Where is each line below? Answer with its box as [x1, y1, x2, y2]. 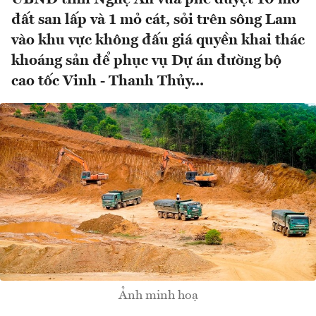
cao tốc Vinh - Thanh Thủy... [11, 74, 204, 90]
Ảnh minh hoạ [118, 289, 198, 303]
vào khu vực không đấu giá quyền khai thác [11, 33, 305, 49]
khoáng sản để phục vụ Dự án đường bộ [11, 54, 281, 69]
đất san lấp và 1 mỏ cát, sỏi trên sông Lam [11, 13, 296, 28]
